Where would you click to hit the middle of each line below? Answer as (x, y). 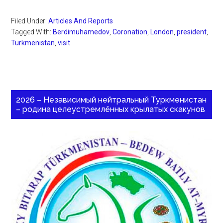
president (192, 32)
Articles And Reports (81, 21)
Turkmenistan (33, 43)
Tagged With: (32, 32)
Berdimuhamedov (81, 32)
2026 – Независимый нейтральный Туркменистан (111, 100)
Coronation (130, 32)
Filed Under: (30, 21)
